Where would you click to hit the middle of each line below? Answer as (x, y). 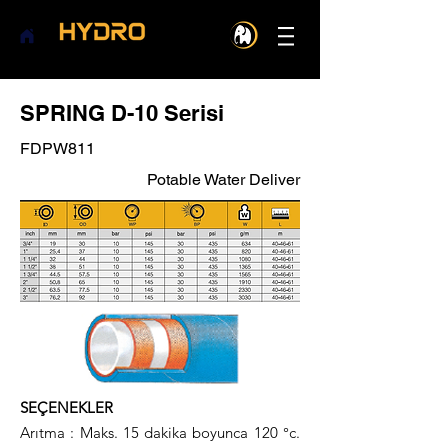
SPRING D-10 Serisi (122, 113)
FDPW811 (57, 148)
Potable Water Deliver (223, 179)
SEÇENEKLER (68, 407)
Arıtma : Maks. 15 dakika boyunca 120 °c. (160, 432)
